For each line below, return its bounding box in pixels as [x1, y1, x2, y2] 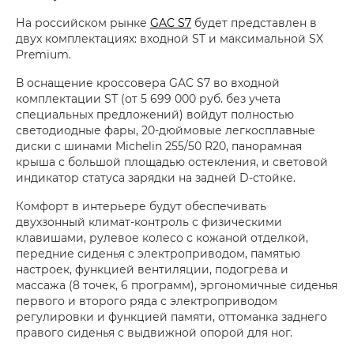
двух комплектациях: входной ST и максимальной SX [16, 31, 323, 47]
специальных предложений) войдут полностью [16, 107, 294, 122]
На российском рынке [16, 15, 150, 31]
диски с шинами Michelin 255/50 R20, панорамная [16, 138, 302, 154]
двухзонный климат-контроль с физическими [16, 214, 282, 230]
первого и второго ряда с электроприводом [16, 293, 277, 309]
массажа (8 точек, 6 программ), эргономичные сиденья [16, 277, 337, 293]
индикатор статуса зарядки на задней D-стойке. [16, 170, 296, 186]
